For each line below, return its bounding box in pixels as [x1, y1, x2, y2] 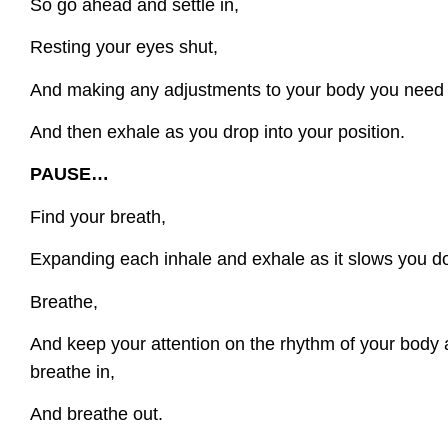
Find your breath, [30, 206, 166, 227]
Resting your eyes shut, [30, 37, 218, 58]
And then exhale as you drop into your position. [30, 122, 405, 142]
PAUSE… [30, 164, 109, 185]
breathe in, [30, 361, 115, 382]
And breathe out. [30, 404, 163, 425]
